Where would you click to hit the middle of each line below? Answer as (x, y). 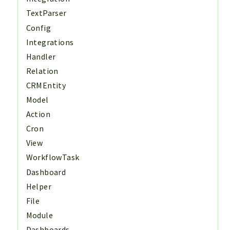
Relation (42, 71)
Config (38, 27)
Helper (39, 186)
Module (39, 215)
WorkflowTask (53, 157)
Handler (41, 56)
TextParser (46, 13)
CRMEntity (46, 85)
